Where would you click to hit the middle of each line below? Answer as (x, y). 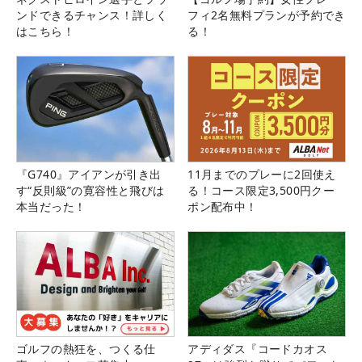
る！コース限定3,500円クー (261, 190)
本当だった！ (51, 206)
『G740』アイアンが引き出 (89, 174)
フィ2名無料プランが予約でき (267, 15)
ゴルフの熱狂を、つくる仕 (86, 348)
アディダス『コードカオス (257, 348)
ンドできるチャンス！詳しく (92, 15)
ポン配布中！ (223, 206)
